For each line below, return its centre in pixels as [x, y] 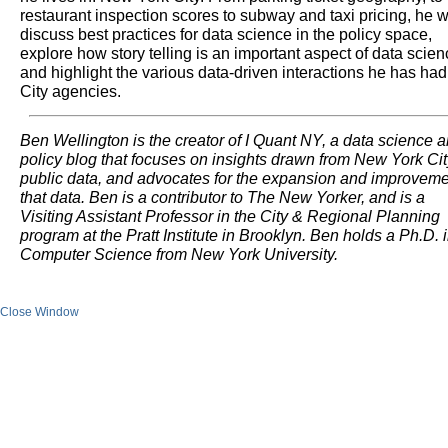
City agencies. [70, 91]
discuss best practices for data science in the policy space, [226, 34]
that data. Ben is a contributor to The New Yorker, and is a [222, 197]
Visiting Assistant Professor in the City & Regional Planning [230, 216]
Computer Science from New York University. [179, 254]
